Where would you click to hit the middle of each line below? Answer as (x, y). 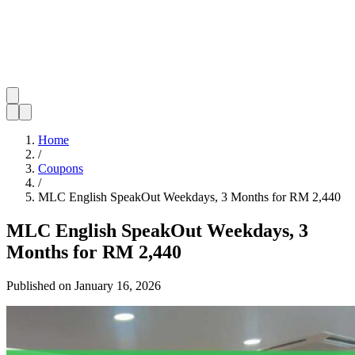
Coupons (61, 168)
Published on (39, 285)
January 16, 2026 (118, 285)
